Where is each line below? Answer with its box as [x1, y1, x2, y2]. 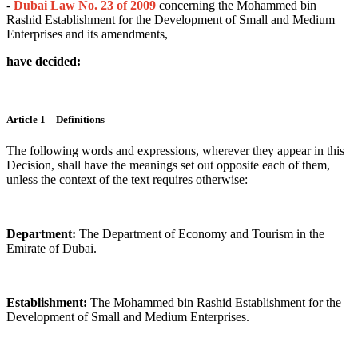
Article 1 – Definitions [6, 113, 105, 125]
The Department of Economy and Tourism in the [76, 226, 324, 241]
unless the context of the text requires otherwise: [6, 172, 248, 186]
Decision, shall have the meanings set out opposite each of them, [6, 157, 330, 172]
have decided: [6, 54, 81, 68]
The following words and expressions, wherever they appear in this [6, 143, 344, 157]
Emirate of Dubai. [6, 241, 100, 255]
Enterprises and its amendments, [6, 26, 171, 41]
